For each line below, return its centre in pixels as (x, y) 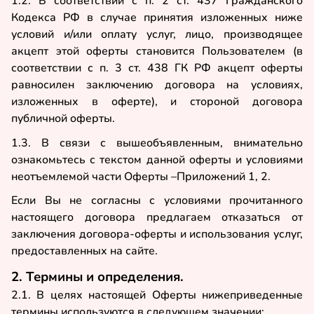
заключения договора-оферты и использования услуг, (157, 234)
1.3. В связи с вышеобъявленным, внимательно (157, 143)
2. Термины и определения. (97, 277)
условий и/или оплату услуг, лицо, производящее (157, 34)
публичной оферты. (63, 118)
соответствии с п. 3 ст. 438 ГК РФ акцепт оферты (157, 68)
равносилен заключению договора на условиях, (157, 84)
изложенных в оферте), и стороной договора (157, 101)
